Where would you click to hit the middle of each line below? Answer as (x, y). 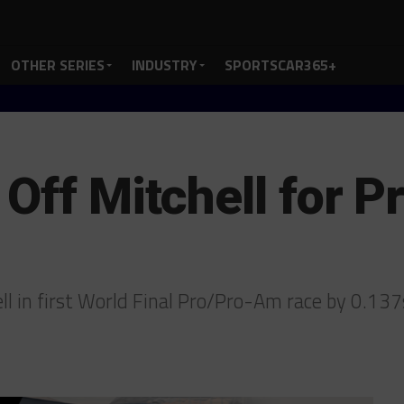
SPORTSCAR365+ (280, 65)
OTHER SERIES (58, 65)
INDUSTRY (165, 65)
